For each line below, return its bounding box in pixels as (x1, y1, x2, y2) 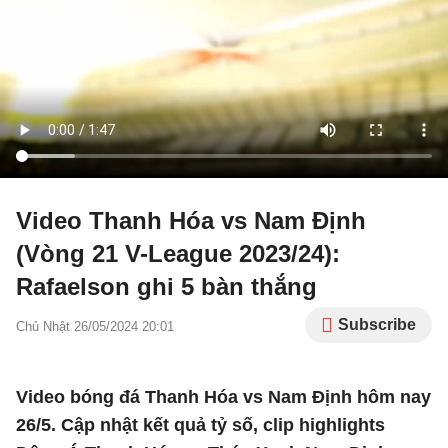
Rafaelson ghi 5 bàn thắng (16, 273, 317, 300)
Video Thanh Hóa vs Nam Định (16, 207, 366, 234)
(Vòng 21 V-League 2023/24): (16, 240, 340, 267)
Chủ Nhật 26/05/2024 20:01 (16, 319, 174, 334)
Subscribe (338, 316, 416, 333)
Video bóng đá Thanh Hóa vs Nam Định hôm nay (16, 387, 431, 407)
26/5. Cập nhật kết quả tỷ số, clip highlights (16, 415, 385, 435)
